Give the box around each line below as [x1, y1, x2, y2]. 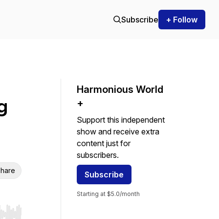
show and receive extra [77, 127, 159, 136]
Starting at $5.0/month [77, 190, 140, 197]
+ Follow [166, 15, 197, 24]
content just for [77, 138, 131, 148]
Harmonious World [77, 84, 163, 95]
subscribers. [77, 150, 119, 160]
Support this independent [77, 115, 165, 125]
